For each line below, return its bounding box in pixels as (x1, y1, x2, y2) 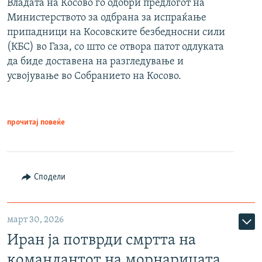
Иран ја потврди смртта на (7, 233, 196, 249)
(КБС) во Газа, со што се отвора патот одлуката (7, 42, 224, 53)
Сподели (33, 173, 65, 182)
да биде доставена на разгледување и (7, 56, 184, 68)
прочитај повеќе (7, 118, 65, 127)
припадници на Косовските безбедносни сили (7, 27, 225, 39)
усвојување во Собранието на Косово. (7, 71, 181, 82)
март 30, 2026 (7, 215, 64, 225)
